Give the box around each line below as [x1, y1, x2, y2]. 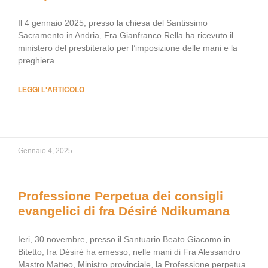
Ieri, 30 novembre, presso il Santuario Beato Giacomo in [18, 234, 230, 244]
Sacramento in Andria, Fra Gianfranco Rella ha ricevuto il [18, 31, 233, 40]
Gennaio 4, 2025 [18, 147, 72, 155]
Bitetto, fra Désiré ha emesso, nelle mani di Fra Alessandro [18, 247, 240, 257]
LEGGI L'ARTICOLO [18, 86, 84, 94]
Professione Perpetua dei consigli [18, 189, 223, 203]
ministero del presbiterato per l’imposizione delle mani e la [18, 43, 237, 53]
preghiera [18, 56, 54, 65]
